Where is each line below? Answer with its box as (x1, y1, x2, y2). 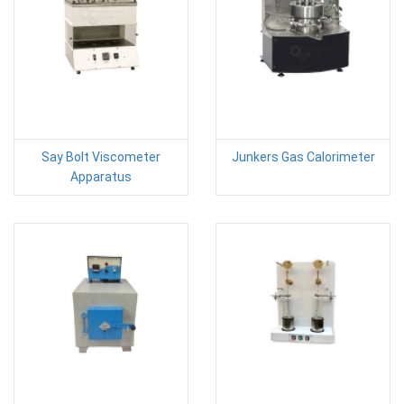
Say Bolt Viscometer (41, 149, 161, 164)
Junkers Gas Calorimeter (231, 149, 375, 164)
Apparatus (70, 169, 132, 184)
